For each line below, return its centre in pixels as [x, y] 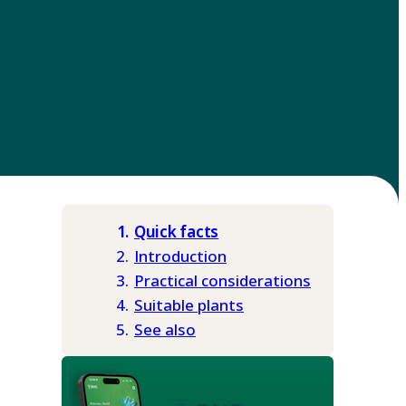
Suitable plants [189, 305]
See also [165, 330]
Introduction [180, 256]
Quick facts [177, 232]
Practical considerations [222, 281]
